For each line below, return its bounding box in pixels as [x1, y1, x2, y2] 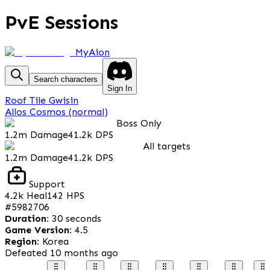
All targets [143, 140, 190, 152]
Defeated [5, 246, 50, 259]
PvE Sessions [5, 10, 118, 34]
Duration [5, 212, 46, 224]
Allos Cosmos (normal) [5, 105, 108, 118]
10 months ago [50, 246, 118, 259]
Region [5, 235, 37, 247]
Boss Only [116, 117, 162, 129]
